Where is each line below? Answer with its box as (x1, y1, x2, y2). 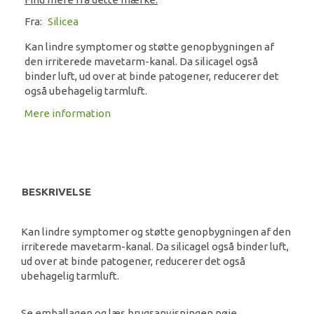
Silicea (48, 15, 78, 28)
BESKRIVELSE (22, 186, 91, 198)
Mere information (25, 107, 111, 119)
